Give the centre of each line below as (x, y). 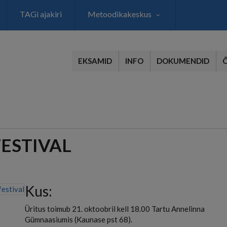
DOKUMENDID (183, 61)
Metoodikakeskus (120, 14)
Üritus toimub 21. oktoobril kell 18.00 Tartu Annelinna (115, 209)
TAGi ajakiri (41, 14)
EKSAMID (95, 61)
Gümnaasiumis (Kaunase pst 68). (79, 219)
